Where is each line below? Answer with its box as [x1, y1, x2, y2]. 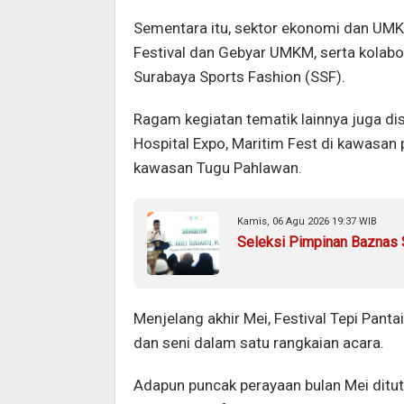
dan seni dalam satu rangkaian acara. [133, 333, 388, 352]
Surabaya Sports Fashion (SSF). [133, 67, 345, 86]
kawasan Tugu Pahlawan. [133, 158, 302, 177]
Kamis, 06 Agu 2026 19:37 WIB [237, 215, 377, 227]
